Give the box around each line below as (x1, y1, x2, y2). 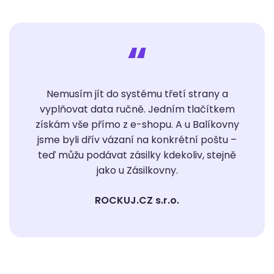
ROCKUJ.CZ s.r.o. (95, 193, 179, 208)
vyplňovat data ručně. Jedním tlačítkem (39, 102, 235, 117)
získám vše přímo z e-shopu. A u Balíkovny (35, 117, 239, 132)
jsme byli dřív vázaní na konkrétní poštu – (37, 133, 237, 147)
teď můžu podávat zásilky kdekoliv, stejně (38, 148, 236, 163)
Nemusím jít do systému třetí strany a (46, 87, 228, 102)
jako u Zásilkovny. (96, 163, 178, 178)
